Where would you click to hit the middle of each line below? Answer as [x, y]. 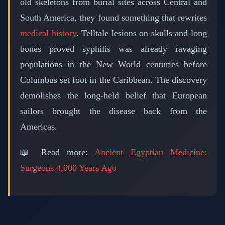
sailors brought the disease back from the [114, 111]
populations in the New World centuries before [114, 64]
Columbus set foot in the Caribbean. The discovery [114, 80]
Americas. [39, 126]
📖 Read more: [58, 152]
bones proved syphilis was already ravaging [114, 48]
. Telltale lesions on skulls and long [142, 33]
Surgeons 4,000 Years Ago [68, 167]
